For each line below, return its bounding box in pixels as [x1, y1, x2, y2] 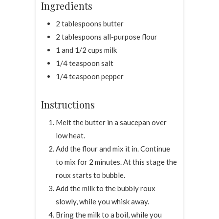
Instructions [41, 98, 95, 111]
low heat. [56, 131, 85, 140]
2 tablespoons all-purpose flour [56, 32, 157, 42]
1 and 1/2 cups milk [56, 45, 117, 55]
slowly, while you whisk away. [56, 197, 149, 206]
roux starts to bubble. [56, 171, 125, 180]
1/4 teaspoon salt [56, 59, 113, 68]
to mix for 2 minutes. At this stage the [56, 157, 177, 167]
